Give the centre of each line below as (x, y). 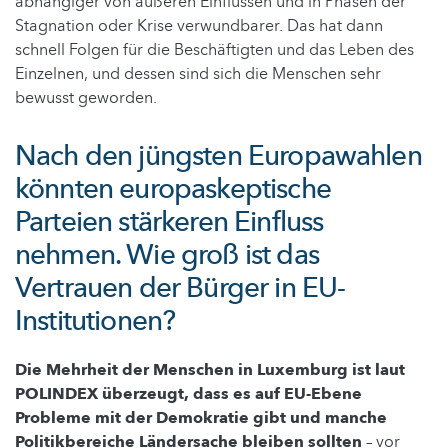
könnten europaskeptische (173, 188)
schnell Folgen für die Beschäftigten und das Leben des (214, 49)
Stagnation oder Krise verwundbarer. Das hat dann (199, 25)
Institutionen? (95, 320)
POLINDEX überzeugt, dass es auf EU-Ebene (188, 393)
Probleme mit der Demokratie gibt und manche (201, 417)
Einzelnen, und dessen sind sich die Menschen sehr (198, 73)
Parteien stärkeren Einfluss (169, 221)
